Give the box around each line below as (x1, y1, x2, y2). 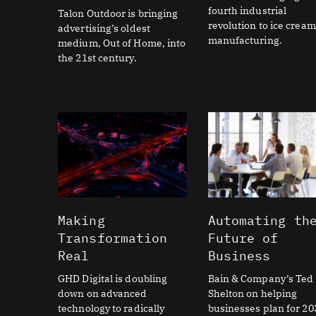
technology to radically (58, 301, 165, 315)
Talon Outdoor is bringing (58, 7, 178, 20)
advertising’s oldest (58, 22, 150, 35)
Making (58, 212, 105, 229)
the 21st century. (58, 51, 137, 65)
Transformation (58, 229, 168, 246)
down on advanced (58, 286, 147, 300)
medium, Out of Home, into (58, 37, 186, 50)
